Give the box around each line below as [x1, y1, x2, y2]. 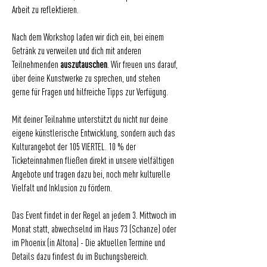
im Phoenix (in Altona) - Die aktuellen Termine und [12, 238, 165, 249]
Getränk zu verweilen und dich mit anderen [12, 46, 141, 57]
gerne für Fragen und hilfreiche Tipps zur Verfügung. [12, 88, 168, 98]
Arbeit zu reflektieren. [12, 5, 79, 15]
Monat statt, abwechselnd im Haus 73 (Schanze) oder [12, 225, 176, 235]
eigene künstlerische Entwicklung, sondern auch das [12, 129, 175, 139]
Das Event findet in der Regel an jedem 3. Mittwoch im [12, 211, 176, 221]
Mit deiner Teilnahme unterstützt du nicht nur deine [12, 115, 168, 125]
